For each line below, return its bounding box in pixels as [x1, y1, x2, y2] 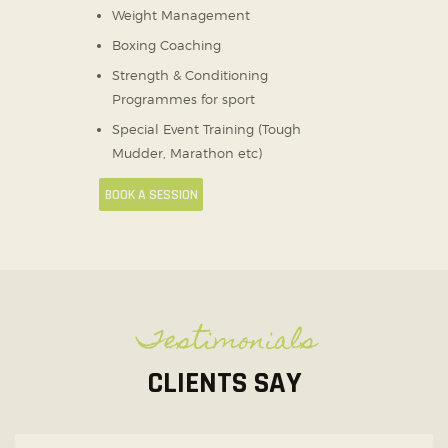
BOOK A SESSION [104, 185, 198, 204]
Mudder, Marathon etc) [112, 145, 262, 162]
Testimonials [136, 316, 317, 368]
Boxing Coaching [112, 37, 221, 54]
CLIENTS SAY [146, 363, 302, 402]
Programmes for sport [112, 91, 255, 108]
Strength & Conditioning [112, 67, 268, 84]
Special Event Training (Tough [112, 121, 301, 138]
